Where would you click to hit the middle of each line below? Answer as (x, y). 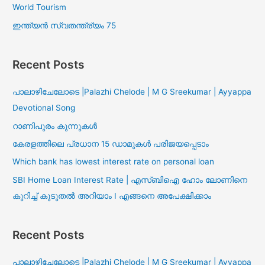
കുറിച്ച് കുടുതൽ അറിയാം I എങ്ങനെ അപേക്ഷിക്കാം (112, 195)
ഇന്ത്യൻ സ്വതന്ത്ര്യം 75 (64, 25)
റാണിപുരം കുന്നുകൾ (55, 126)
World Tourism (40, 7)
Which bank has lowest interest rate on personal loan (114, 162)
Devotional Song (44, 108)
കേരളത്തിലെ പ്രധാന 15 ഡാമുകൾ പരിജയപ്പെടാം (111, 144)
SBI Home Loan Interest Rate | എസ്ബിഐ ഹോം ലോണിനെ (130, 180)
